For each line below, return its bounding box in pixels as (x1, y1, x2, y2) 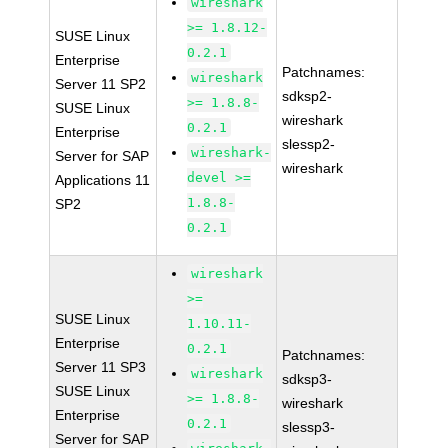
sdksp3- (282, 371, 333, 387)
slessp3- (282, 419, 336, 435)
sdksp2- (282, 88, 333, 104)
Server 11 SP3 (55, 359, 147, 375)
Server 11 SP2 (55, 76, 147, 92)
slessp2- (282, 136, 336, 152)
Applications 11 (55, 172, 151, 188)
